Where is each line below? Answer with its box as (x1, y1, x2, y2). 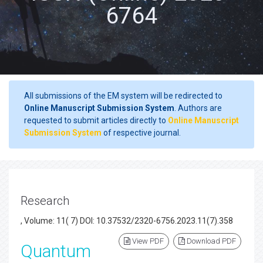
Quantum (21, 241, 91, 261)
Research (21, 194, 69, 208)
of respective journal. (102, 128, 181, 137)
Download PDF (185, 237, 236, 245)
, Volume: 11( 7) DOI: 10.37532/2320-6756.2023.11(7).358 (21, 216, 233, 225)
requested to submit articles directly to (24, 116, 168, 125)
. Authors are (174, 103, 222, 113)
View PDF (130, 237, 164, 245)
